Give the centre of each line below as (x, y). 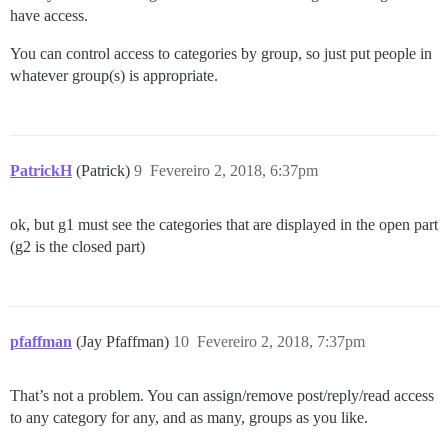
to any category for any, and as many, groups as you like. (189, 417)
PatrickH (41, 170)
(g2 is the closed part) (77, 246)
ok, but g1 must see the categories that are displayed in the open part (224, 224)
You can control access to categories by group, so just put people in (221, 53)
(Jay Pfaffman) (124, 341)
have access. (49, 15)
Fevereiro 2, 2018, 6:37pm (234, 170)
